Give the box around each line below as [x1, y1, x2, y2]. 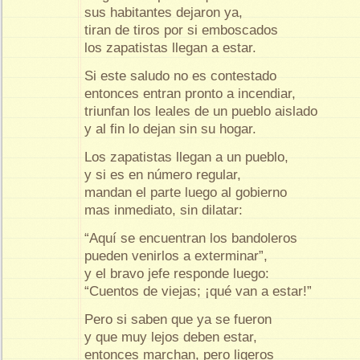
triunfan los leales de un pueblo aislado [84, 103, 321, 119]
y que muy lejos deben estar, [84, 329, 261, 345]
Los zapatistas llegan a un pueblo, [84, 149, 292, 165]
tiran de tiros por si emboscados [84, 22, 282, 38]
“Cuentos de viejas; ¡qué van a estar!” [84, 283, 316, 299]
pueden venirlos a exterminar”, [84, 247, 268, 264]
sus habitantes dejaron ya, [84, 4, 243, 20]
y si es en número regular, [84, 166, 245, 182]
